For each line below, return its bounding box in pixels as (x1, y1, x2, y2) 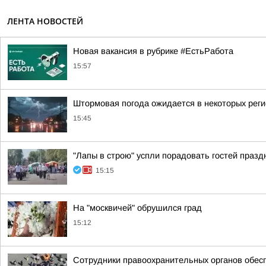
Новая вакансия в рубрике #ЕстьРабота (73, 46, 233, 56)
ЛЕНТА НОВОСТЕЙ (7, 15, 83, 27)
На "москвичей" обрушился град (73, 203, 202, 213)
